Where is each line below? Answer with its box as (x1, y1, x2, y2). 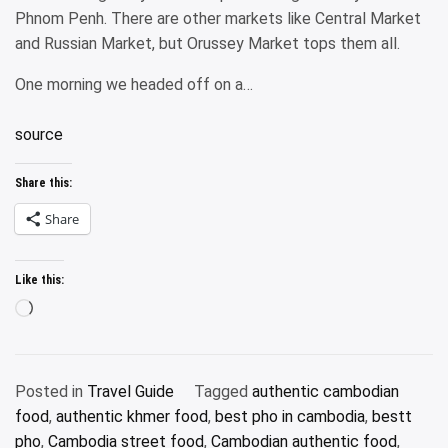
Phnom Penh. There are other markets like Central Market (15, 9, 421, 28)
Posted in (15, 382, 87, 401)
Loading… (32, 301, 97, 320)
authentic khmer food (56, 407, 208, 426)
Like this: (15, 273, 64, 287)
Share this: (15, 176, 72, 190)
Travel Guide (87, 382, 174, 401)
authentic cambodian (252, 382, 399, 401)
